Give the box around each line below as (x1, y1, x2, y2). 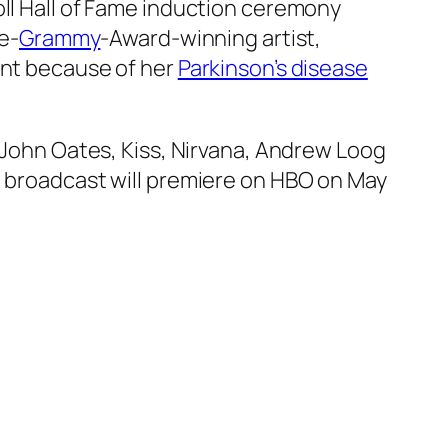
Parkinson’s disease (177, 53, 368, 84)
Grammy (19, 23, 101, 54)
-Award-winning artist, (100, 23, 322, 54)
